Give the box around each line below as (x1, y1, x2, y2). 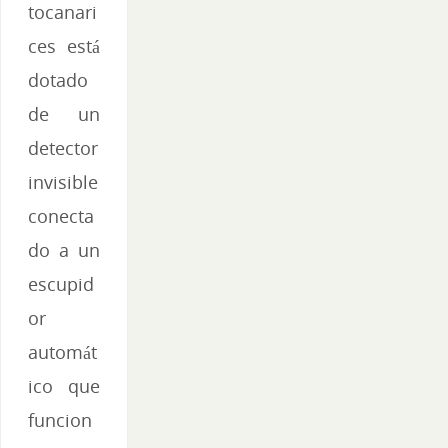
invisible (28, 170, 98, 195)
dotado (28, 68, 88, 93)
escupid (28, 272, 94, 297)
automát (28, 340, 97, 365)
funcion (28, 408, 92, 433)
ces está (28, 34, 100, 59)
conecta (28, 204, 94, 229)
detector (28, 136, 98, 161)
